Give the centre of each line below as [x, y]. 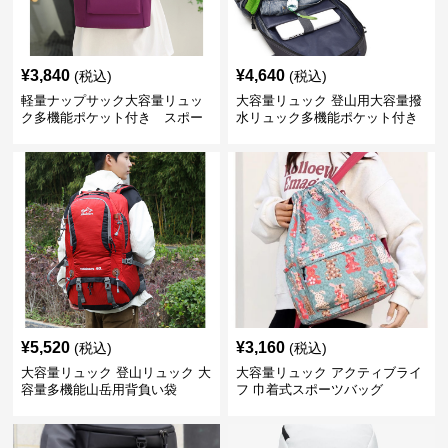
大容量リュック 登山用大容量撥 [328, 100]
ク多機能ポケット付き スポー [112, 117]
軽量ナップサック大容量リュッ [112, 100]
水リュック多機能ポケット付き [326, 117]
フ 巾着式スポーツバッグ [309, 389]
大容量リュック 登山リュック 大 [116, 372]
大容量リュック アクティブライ [328, 372]
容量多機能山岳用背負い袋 [99, 389]
